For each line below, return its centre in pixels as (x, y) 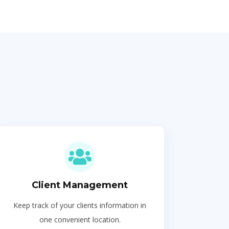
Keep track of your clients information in (80, 205)
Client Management (80, 185)
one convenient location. (80, 220)
